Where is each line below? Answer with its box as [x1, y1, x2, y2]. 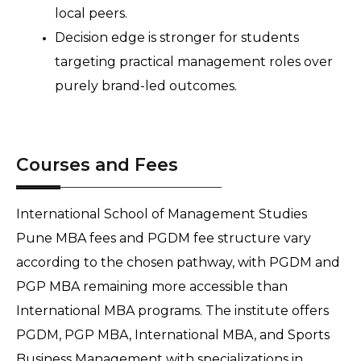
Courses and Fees [16, 154, 178, 176]
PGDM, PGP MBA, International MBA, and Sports [16, 327, 330, 343]
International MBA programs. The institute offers [16, 303, 329, 319]
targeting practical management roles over [55, 54, 333, 69]
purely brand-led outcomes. [55, 78, 237, 93]
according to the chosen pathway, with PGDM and [16, 255, 340, 271]
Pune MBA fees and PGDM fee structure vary [16, 230, 311, 247]
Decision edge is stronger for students [55, 30, 299, 45]
